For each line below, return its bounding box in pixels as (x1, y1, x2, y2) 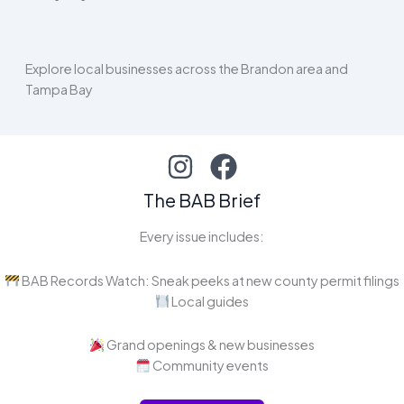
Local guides (170, 292, 250, 309)
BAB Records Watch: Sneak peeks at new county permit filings (19, 271, 399, 289)
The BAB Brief (143, 188, 261, 212)
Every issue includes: (140, 228, 264, 245)
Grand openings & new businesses (104, 336, 315, 353)
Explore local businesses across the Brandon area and (24, 60, 348, 78)
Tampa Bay (24, 81, 93, 98)
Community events (150, 357, 269, 374)
